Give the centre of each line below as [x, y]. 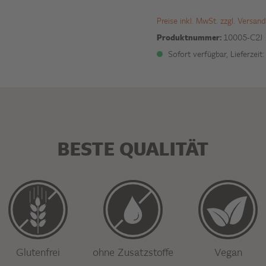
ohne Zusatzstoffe [133, 254]
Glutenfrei [38, 254]
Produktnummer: [190, 39]
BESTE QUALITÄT [133, 151]
